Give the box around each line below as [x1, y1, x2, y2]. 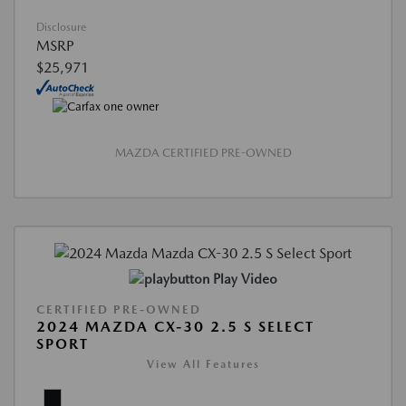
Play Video [212, 270, 277, 287]
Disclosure [36, 20, 86, 34]
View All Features [146, 357, 260, 371]
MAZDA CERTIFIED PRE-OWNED [114, 146, 292, 160]
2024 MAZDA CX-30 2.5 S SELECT [36, 317, 314, 335]
